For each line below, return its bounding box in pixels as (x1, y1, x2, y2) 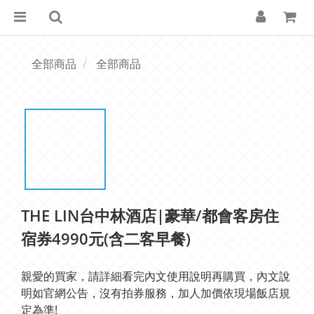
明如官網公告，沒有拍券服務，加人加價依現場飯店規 (21, 285, 290, 301)
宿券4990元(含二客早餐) (21, 228, 191, 249)
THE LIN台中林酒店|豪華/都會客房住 (21, 205, 279, 226)
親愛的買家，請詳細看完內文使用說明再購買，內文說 (21, 268, 290, 284)
